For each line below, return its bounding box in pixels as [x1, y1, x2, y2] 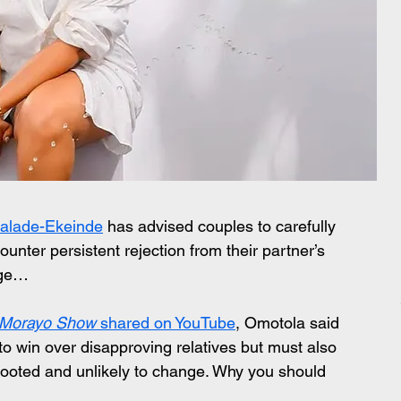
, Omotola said [235, 313, 344, 332]
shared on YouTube [96, 313, 235, 332]
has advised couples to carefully [103, 217, 340, 235]
